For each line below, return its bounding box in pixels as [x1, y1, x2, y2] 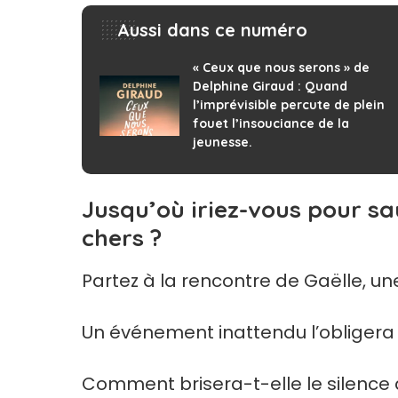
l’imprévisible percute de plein [193, 97, 385, 114]
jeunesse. [193, 134, 252, 151]
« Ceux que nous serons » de [193, 60, 370, 76]
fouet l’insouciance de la [193, 115, 349, 132]
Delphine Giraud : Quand [193, 78, 347, 95]
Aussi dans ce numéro [117, 19, 307, 42]
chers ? [82, 223, 162, 253]
